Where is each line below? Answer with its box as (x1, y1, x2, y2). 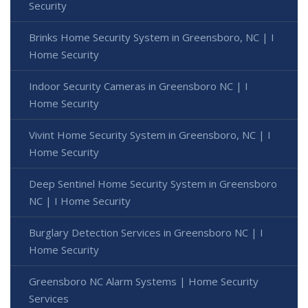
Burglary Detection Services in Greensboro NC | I (29, 225, 263, 240)
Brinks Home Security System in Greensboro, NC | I (29, 30, 274, 45)
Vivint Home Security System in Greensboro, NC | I (29, 128, 271, 142)
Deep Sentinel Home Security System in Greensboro (29, 177, 277, 191)
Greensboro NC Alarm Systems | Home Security (29, 274, 258, 289)
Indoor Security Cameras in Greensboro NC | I (29, 79, 248, 93)
